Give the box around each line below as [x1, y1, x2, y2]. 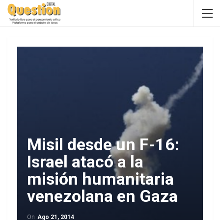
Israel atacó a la [27, 152, 143, 171]
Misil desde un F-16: [27, 135, 179, 154]
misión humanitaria [27, 169, 174, 189]
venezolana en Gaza [27, 186, 178, 206]
